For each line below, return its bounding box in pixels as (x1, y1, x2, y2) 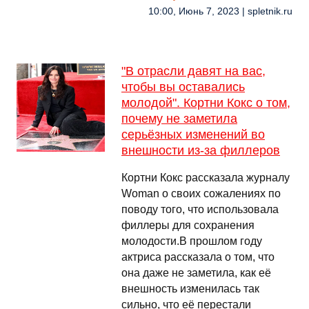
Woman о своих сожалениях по (121, 188, 281, 199)
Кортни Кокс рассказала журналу (121, 172, 290, 183)
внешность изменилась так (121, 283, 259, 295)
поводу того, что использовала (121, 203, 279, 215)
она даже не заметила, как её (121, 267, 271, 279)
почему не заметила (121, 112, 237, 126)
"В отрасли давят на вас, (121, 64, 266, 78)
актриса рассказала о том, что (121, 251, 275, 263)
